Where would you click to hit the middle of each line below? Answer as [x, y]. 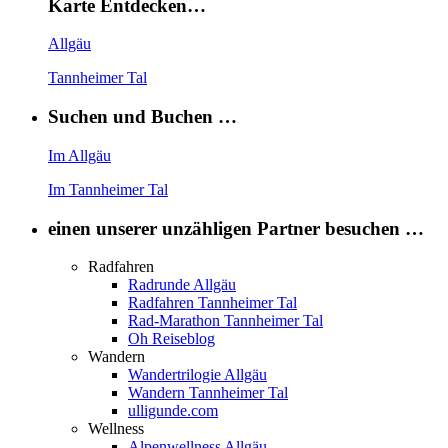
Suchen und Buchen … [142, 117]
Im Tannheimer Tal [108, 189]
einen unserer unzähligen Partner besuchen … [236, 228]
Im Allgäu [79, 155]
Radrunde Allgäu [182, 285]
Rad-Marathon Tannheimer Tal [225, 321]
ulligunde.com [173, 411]
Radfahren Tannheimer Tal [212, 303]
